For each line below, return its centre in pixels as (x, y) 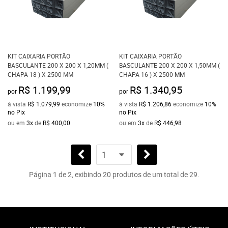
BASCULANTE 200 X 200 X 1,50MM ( (169, 65)
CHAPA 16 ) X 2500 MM (152, 74)
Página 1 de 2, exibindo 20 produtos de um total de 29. (114, 174)
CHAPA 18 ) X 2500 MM (40, 74)
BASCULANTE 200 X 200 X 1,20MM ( (58, 65)
